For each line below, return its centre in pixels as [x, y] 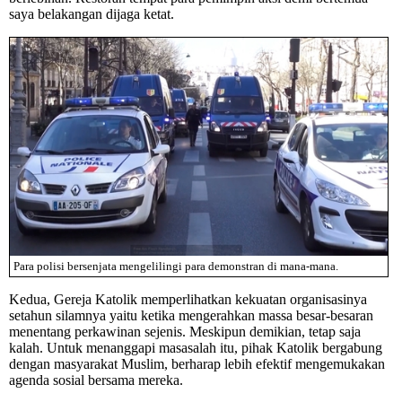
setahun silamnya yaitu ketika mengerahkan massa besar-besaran [191, 316]
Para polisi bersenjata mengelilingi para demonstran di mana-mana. [176, 266]
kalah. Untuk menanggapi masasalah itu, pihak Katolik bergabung [196, 348]
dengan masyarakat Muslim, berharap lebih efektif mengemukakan [197, 364]
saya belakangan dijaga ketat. [92, 14]
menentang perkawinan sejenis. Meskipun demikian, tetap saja [185, 332]
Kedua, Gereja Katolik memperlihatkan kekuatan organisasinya [188, 300]
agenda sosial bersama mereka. [96, 380]
